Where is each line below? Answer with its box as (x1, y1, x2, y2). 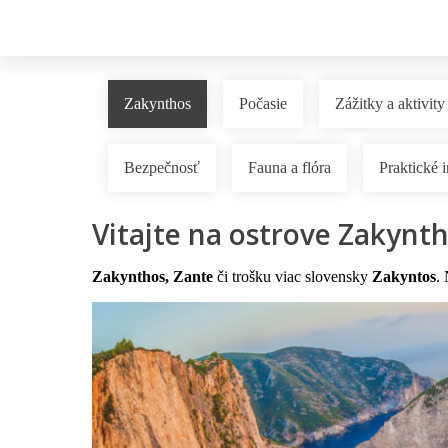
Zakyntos (372, 268, 436, 286)
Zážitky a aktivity (335, 95, 445, 113)
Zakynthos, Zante (92, 268, 213, 286)
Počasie (239, 95, 287, 113)
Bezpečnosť (124, 159, 200, 177)
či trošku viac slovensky (213, 268, 372, 286)
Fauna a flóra (248, 159, 331, 177)
